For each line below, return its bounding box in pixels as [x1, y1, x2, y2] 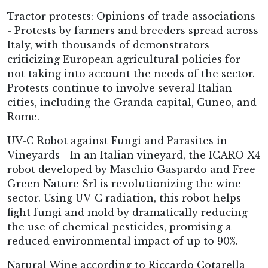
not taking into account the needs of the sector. [7, 68, 255, 80]
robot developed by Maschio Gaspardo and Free [7, 163, 255, 175]
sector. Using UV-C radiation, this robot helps [7, 192, 241, 204]
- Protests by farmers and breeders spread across [7, 25, 258, 36]
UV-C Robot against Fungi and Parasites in [7, 135, 227, 147]
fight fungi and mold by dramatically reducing [7, 206, 248, 218]
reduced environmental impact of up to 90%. [7, 235, 238, 247]
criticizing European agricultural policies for [7, 53, 240, 65]
